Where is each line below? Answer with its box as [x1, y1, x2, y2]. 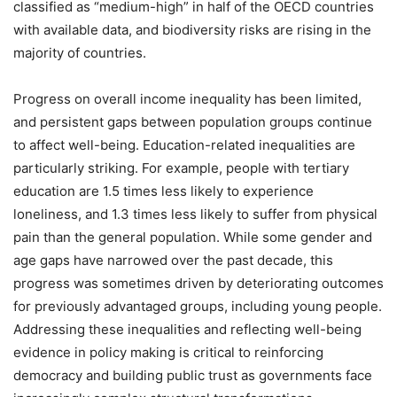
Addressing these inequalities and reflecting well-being [13, 320, 362, 338]
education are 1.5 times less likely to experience [13, 182, 314, 199]
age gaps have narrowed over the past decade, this [13, 251, 333, 269]
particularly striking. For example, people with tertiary [13, 159, 349, 176]
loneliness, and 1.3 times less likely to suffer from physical [13, 205, 378, 222]
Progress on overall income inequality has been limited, [13, 90, 362, 107]
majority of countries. [13, 43, 146, 61]
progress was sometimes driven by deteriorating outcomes [13, 274, 384, 292]
